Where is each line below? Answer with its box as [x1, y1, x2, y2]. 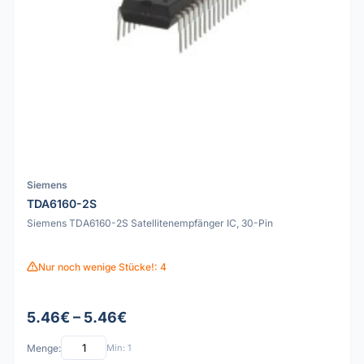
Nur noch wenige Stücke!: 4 [38, 260, 167, 273]
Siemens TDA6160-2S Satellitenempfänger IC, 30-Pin [27, 216, 273, 229]
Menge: [27, 341, 61, 354]
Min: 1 [106, 341, 131, 353]
